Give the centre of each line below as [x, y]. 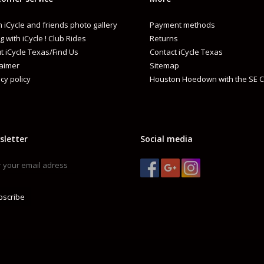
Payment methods [182, 25]
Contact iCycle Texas [186, 52]
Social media [166, 139]
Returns [164, 39]
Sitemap [164, 66]
